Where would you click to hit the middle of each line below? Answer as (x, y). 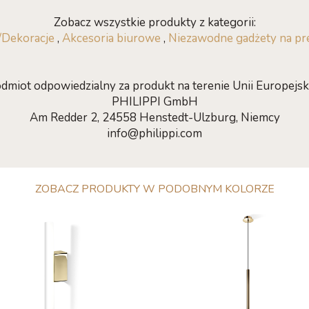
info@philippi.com (154, 133)
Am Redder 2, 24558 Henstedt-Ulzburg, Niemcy (154, 118)
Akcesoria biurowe (111, 38)
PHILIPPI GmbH (154, 102)
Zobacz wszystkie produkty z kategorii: (154, 22)
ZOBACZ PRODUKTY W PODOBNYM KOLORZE (154, 189)
